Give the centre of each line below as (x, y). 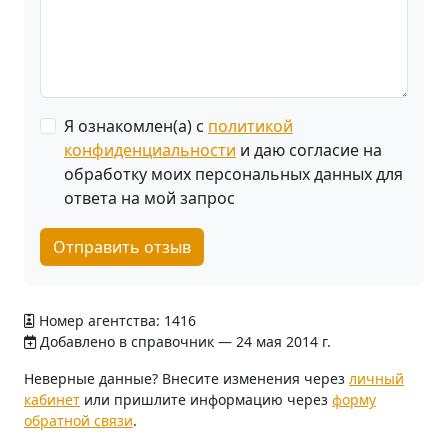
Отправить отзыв (122, 247)
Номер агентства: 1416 (115, 320)
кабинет (52, 399)
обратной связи (78, 420)
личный (376, 378)
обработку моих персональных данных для (233, 174)
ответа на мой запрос (149, 198)
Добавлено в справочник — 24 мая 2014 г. (183, 341)
